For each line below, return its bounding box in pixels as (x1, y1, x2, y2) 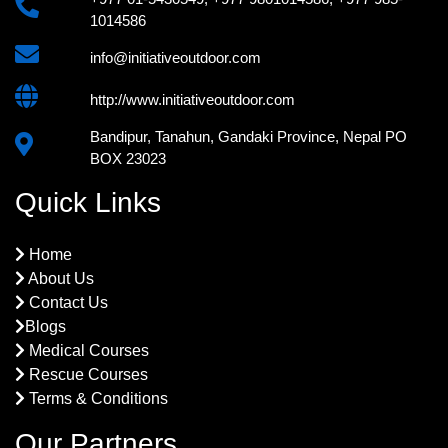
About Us (25, 270, 94, 287)
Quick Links (15, 187, 161, 218)
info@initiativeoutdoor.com (89, 49, 261, 66)
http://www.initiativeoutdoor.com (89, 91, 295, 108)
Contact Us (25, 294, 108, 311)
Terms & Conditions (25, 390, 168, 407)
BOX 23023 (89, 150, 166, 167)
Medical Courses (25, 342, 149, 359)
